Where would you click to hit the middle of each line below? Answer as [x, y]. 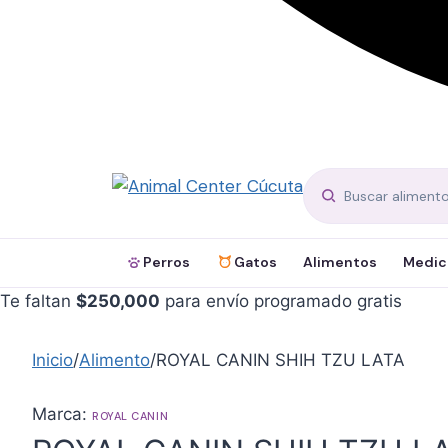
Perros [166, 261]
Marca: [62, 413]
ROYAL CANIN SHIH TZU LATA [280, 359]
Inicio [52, 359]
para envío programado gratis [281, 300]
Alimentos [340, 261]
